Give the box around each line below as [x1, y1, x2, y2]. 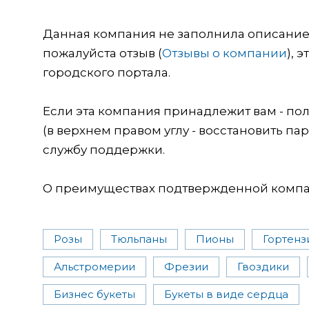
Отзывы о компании [162, 46, 287, 60]
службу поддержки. [43, 142, 165, 157]
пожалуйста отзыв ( [43, 46, 162, 60]
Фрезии [164, 259, 208, 273]
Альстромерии [54, 259, 135, 273]
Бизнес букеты [54, 287, 135, 301]
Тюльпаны [111, 232, 167, 246]
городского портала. [43, 65, 170, 79]
